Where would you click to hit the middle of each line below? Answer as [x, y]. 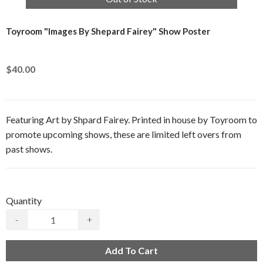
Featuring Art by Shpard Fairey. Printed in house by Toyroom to [131, 119]
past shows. [29, 149]
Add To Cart [131, 250]
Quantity [24, 200]
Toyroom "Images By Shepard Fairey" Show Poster [108, 31]
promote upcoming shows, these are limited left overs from [124, 134]
